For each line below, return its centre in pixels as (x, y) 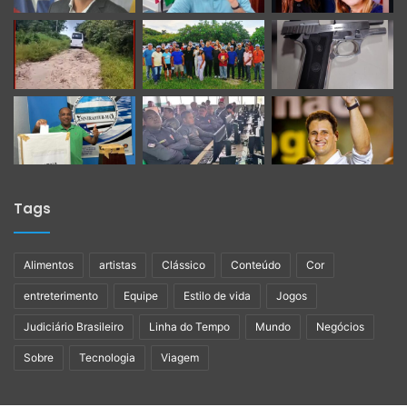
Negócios (340, 327)
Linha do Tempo (189, 327)
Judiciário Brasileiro (74, 327)
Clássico (184, 265)
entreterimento (61, 296)
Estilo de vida (217, 296)
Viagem (180, 358)
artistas (118, 265)
